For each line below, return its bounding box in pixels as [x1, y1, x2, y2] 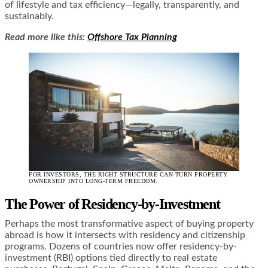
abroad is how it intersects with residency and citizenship [5, 230, 245, 240]
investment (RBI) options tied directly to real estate [5, 252, 217, 263]
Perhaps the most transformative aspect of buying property [5, 218, 254, 229]
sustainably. [5, 11, 54, 21]
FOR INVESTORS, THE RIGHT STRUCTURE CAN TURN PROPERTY [29, 170, 227, 178]
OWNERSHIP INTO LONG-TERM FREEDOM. [29, 177, 158, 184]
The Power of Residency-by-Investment [5, 196, 220, 212]
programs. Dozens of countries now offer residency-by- [5, 241, 237, 251]
